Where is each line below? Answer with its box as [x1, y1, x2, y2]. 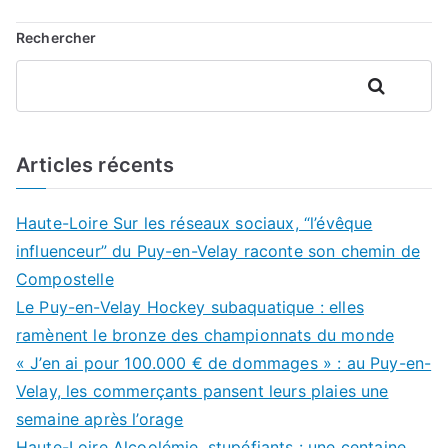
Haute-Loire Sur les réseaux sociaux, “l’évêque [16, 212, 373, 233]
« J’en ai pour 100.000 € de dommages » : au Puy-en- [16, 352, 432, 373]
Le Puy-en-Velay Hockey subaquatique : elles [16, 296, 364, 317]
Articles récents [16, 152, 175, 177]
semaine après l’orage [16, 408, 184, 429]
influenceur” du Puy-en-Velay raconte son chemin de [16, 240, 421, 261]
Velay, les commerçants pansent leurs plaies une [16, 380, 389, 401]
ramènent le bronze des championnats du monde [16, 324, 395, 345]
